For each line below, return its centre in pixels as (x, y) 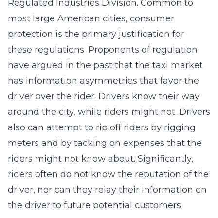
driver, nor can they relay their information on (107, 190)
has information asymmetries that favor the (103, 81)
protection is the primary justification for (96, 34)
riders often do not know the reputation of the (108, 174)
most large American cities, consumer (91, 18)
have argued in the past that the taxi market (105, 65)
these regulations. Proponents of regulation (103, 50)
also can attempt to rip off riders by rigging (102, 127)
